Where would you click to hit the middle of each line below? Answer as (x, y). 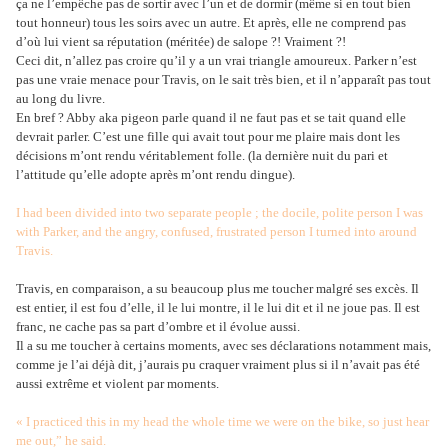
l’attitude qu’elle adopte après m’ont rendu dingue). (155, 175)
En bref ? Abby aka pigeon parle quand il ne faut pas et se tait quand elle (211, 118)
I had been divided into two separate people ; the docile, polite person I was (219, 213)
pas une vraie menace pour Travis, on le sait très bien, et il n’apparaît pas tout (223, 80)
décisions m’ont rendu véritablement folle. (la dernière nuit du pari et (202, 156)
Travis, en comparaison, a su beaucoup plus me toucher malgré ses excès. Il (217, 289)
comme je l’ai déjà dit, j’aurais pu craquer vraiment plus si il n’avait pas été (218, 365)
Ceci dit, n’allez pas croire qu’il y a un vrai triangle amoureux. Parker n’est (216, 61)
